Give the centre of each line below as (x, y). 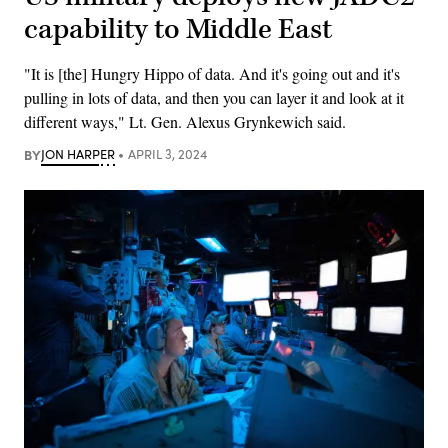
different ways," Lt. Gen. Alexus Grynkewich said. (185, 121)
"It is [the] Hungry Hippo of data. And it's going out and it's (212, 73)
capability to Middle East (178, 29)
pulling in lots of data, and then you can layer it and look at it (214, 97)
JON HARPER (78, 153)
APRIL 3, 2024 (167, 153)
